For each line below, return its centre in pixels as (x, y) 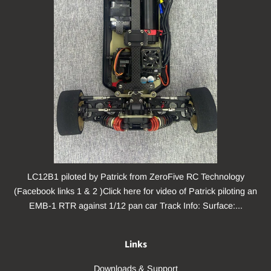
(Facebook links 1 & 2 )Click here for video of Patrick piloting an (135, 191)
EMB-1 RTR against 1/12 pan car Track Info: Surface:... (135, 205)
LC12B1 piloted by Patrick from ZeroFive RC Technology (135, 176)
